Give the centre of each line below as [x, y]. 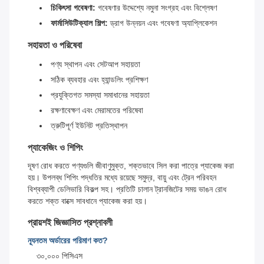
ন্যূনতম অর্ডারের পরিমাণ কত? [68, 241]
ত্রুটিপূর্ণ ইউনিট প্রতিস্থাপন [89, 126]
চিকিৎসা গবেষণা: [73, 8]
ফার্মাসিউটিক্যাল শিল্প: [79, 23]
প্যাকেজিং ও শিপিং [55, 148]
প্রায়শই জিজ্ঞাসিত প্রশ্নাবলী [70, 223]
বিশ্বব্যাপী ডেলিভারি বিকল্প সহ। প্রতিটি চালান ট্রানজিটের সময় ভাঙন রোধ [127, 189]
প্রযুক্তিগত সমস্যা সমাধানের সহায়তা [100, 95]
